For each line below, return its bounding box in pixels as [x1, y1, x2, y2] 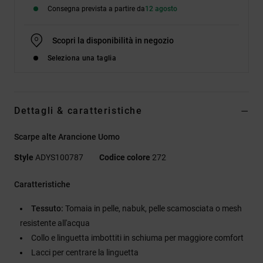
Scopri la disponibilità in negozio [52, 35, 174, 45]
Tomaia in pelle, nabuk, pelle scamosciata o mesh [63, 203, 242, 213]
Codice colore [99, 152, 150, 162]
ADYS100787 [33, 152, 85, 162]
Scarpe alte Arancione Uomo [14, 131, 120, 141]
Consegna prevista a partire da [48, 4, 145, 13]
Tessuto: [31, 203, 63, 213]
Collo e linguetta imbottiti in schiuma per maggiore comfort [31, 232, 244, 242]
